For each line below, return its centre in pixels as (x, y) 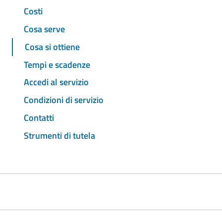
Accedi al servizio (56, 82)
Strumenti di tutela (59, 135)
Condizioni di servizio (64, 100)
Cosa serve (44, 29)
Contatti (39, 117)
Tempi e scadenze (57, 64)
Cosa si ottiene (52, 47)
